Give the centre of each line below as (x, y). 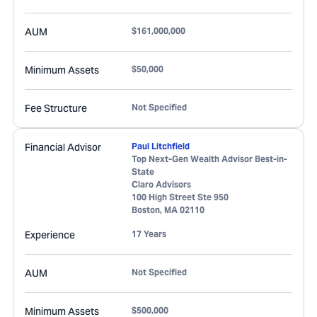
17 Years (149, 234)
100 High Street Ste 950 (180, 197)
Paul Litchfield (161, 146)
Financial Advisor (63, 147)
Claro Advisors (161, 184)
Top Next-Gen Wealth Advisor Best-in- (209, 159)
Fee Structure (56, 108)
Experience (50, 235)
